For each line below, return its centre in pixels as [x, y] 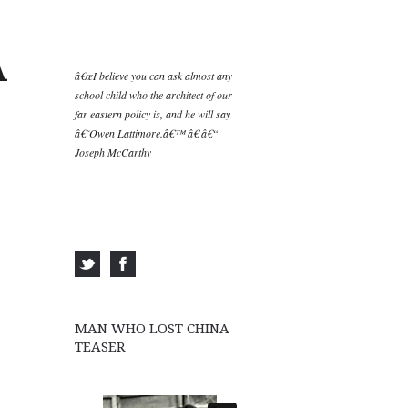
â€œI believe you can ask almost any [153, 76]
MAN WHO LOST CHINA [152, 329]
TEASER [100, 347]
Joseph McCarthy [113, 152]
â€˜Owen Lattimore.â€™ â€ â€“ [147, 133]
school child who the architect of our [153, 95]
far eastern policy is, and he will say [153, 114]
